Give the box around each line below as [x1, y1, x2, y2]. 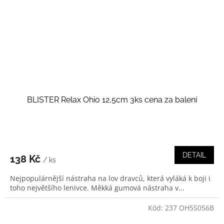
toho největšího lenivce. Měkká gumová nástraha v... [10, 183, 184, 193]
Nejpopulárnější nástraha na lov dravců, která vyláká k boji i [10, 173, 210, 183]
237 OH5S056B [165, 203, 214, 213]
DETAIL [182, 151, 206, 159]
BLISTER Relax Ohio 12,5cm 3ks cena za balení [27, 95, 197, 105]
